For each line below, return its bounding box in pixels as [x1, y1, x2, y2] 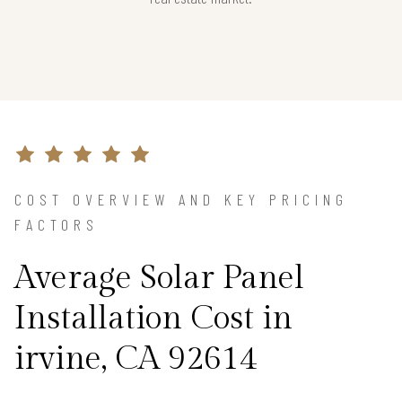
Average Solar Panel [14, 258, 304, 297]
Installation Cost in [14, 299, 293, 337]
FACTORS [14, 214, 99, 234]
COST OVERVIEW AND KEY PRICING [14, 188, 348, 209]
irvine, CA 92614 [14, 339, 258, 378]
